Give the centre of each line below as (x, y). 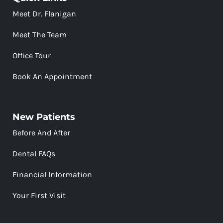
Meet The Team (40, 34)
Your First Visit (39, 195)
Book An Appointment (52, 76)
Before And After (41, 132)
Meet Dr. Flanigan (44, 13)
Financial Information (52, 174)
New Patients (44, 117)
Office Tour (32, 55)
